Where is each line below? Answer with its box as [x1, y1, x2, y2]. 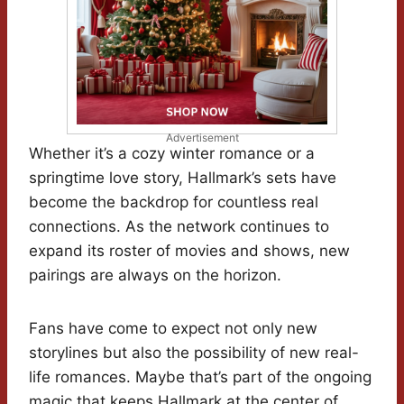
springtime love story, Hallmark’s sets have [29, 169, 336, 188]
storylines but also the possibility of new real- [29, 344, 359, 363]
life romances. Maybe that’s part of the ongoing [29, 368, 372, 387]
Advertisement [165, 131, 239, 145]
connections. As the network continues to [29, 217, 329, 236]
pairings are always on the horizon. [29, 266, 281, 285]
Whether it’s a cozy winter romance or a [29, 144, 315, 163]
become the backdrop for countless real [29, 193, 318, 212]
